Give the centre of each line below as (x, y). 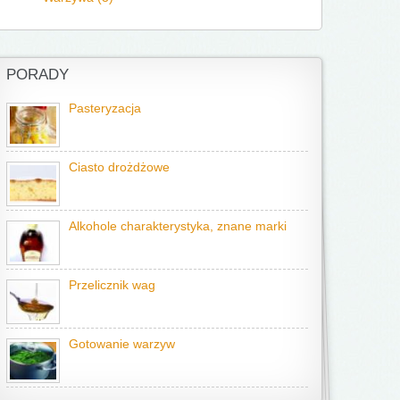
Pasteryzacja (105, 108)
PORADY (37, 75)
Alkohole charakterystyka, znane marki (178, 226)
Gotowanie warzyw (122, 344)
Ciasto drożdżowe (119, 167)
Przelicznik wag (112, 285)
